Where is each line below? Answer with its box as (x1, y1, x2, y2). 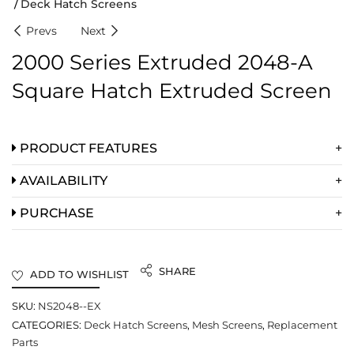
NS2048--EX (38, 299, 101, 312)
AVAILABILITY (17, 172, 107, 188)
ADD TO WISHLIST (30, 267, 129, 281)
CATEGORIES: (12, 318, 81, 331)
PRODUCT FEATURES (17, 140, 157, 156)
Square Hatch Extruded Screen (12, 77, 332, 104)
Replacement (267, 318, 337, 331)
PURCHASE (17, 205, 94, 220)
